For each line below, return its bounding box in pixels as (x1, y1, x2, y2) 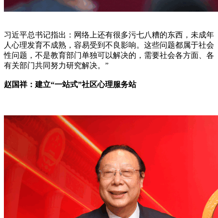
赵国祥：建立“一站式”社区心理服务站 (4, 80, 136, 89)
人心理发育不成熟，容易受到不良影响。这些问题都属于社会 (4, 40, 214, 49)
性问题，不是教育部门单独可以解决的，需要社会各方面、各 (4, 51, 214, 59)
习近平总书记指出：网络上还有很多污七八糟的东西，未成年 (4, 30, 214, 39)
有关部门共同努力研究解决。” (4, 61, 109, 70)
